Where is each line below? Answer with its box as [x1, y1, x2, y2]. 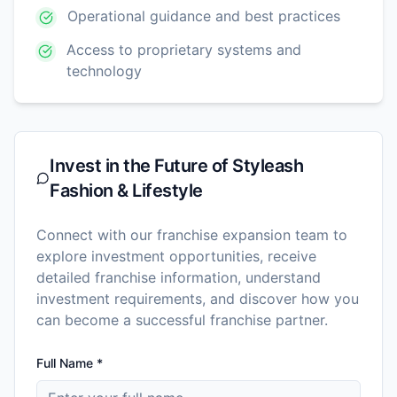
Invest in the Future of [50, 154, 233, 176]
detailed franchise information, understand [36, 268, 321, 286]
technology [66, 61, 142, 80]
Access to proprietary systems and [66, 40, 301, 58]
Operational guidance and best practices [67, 6, 340, 25]
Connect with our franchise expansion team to [36, 225, 347, 244]
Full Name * [36, 354, 103, 370]
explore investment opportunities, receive [36, 246, 316, 265]
